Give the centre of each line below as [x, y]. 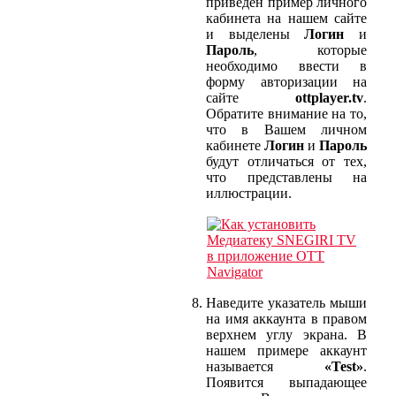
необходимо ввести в [286, 65]
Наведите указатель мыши [286, 302]
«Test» [344, 366]
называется [265, 366]
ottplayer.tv [329, 97]
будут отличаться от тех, [286, 161]
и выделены [255, 34]
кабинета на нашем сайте [286, 18]
